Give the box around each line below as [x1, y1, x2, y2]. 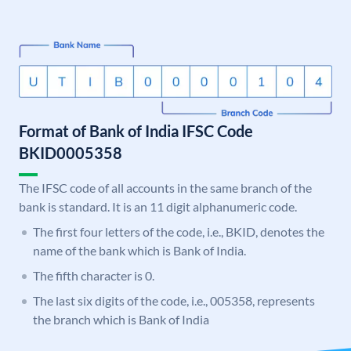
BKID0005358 [19, 143, 122, 163]
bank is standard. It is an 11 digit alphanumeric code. [19, 199, 297, 215]
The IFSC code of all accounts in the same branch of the [19, 180, 312, 196]
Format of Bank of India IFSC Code [19, 121, 253, 141]
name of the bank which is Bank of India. [33, 243, 246, 259]
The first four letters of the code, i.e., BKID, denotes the [33, 224, 324, 240]
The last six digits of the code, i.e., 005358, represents [33, 293, 315, 309]
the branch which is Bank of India [33, 312, 209, 327]
